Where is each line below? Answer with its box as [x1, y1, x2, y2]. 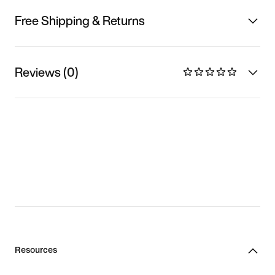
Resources [15, 245, 57, 255]
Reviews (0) [15, 63, 79, 81]
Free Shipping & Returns [15, 11, 145, 29]
